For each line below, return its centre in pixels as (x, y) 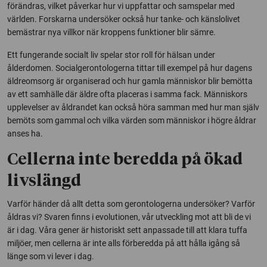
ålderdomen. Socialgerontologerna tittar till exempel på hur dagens (130, 68)
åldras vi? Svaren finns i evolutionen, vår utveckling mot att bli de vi (129, 217)
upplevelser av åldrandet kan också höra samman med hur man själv (133, 107)
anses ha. (25, 133)
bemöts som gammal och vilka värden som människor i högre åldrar (132, 120)
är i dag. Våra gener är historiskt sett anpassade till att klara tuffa (127, 230)
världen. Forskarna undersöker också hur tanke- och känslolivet (124, 19)
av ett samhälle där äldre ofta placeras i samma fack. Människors (127, 94)
